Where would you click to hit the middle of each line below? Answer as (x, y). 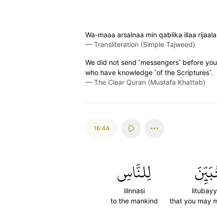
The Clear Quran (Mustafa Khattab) (150, 82)
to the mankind (134, 201)
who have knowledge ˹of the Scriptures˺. (149, 72)
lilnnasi (134, 191)
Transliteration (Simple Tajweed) (145, 44)
